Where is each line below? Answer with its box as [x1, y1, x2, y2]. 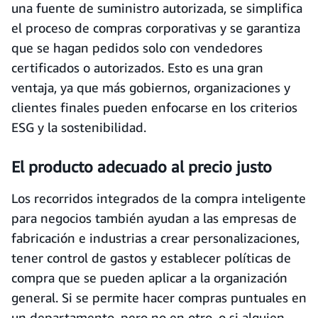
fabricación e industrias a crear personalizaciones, [11, 230, 300, 246]
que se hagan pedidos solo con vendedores [11, 40, 263, 55]
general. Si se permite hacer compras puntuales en [11, 290, 307, 305]
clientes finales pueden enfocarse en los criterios [11, 99, 297, 115]
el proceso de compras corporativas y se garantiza [11, 20, 300, 35]
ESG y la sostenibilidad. [11, 119, 146, 135]
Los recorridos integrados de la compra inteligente [11, 190, 306, 206]
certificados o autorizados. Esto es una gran [11, 60, 263, 75]
